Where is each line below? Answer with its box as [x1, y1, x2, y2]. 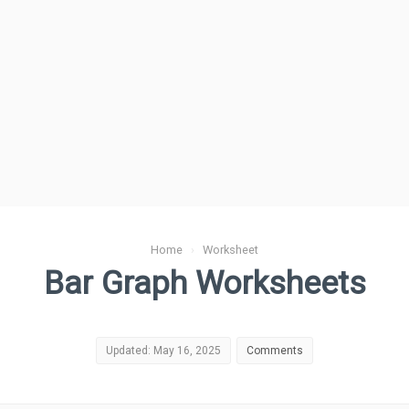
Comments [246, 344, 303, 357]
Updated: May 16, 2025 [106, 344, 221, 357]
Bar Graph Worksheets [43, 264, 366, 302]
